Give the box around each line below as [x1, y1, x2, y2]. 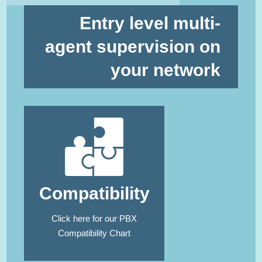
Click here [51, 213, 91, 224]
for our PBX [90, 213, 137, 224]
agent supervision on [44, 37, 220, 57]
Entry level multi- [79, 13, 220, 33]
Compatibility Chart [58, 228, 131, 239]
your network [110, 60, 220, 80]
